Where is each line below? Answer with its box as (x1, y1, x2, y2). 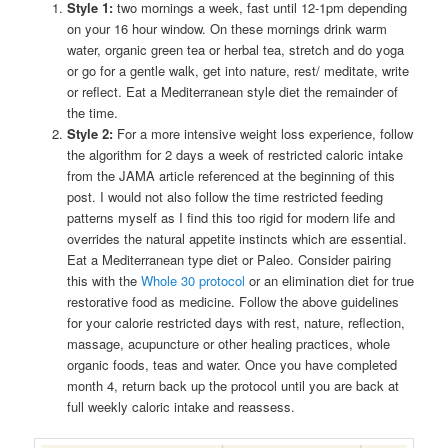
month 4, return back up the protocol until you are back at (66, 375, 399, 395)
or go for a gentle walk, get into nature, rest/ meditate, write (66, 60, 409, 80)
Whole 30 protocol (140, 270, 245, 290)
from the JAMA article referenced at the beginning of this (66, 165, 395, 185)
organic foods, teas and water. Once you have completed (66, 354, 397, 374)
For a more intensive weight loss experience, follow (116, 123, 413, 143)
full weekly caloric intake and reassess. (66, 396, 295, 416)
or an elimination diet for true (244, 270, 414, 290)
